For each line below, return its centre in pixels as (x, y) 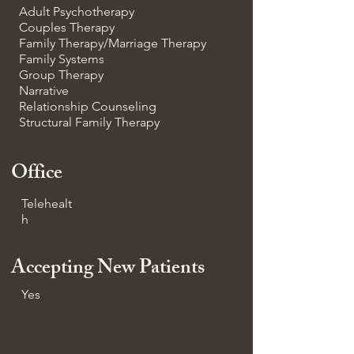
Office (37, 175)
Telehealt (47, 203)
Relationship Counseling (88, 106)
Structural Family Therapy (89, 122)
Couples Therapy (67, 27)
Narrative (44, 90)
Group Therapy (61, 75)
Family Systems (62, 59)
